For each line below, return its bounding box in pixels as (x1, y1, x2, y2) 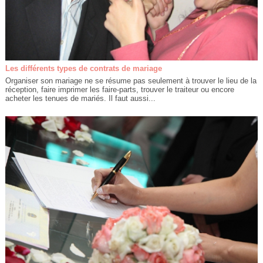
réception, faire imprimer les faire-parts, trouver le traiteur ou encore (5, 85, 234, 95)
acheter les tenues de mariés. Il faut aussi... (5, 94, 156, 103)
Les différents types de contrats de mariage (5, 64, 162, 73)
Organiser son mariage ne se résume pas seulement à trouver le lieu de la (5, 76, 257, 86)
